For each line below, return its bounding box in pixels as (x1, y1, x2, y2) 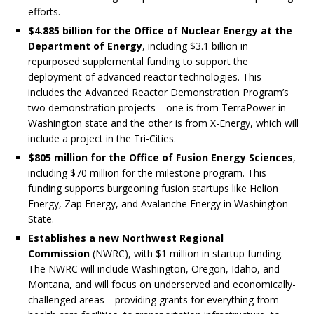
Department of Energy (28, 39, 142, 53)
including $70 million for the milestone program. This (28, 166, 266, 180)
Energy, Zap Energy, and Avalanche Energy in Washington (28, 197, 288, 211)
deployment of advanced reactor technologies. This (28, 70, 261, 84)
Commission (28, 247, 90, 261)
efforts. (28, 5, 60, 19)
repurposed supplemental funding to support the (28, 55, 248, 69)
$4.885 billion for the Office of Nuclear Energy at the (28, 24, 292, 38)
